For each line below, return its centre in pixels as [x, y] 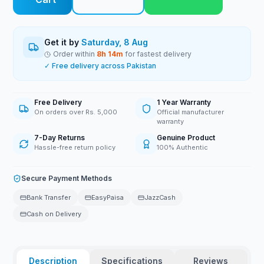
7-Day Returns [60, 138]
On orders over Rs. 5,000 [76, 112]
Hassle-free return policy [75, 147]
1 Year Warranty [184, 102]
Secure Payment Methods [67, 178]
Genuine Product [186, 138]
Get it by [63, 42]
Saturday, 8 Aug [115, 42]
